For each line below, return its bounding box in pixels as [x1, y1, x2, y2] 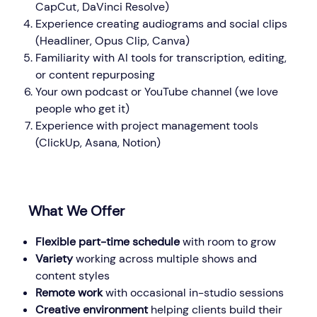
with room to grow [183, 234, 276, 249]
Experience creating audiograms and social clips [35, 16, 287, 31]
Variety [35, 250, 76, 266]
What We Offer [28, 201, 125, 220]
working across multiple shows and [76, 250, 257, 266]
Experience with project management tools [35, 117, 258, 133]
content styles [35, 267, 110, 283]
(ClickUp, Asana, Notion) [35, 134, 161, 150]
